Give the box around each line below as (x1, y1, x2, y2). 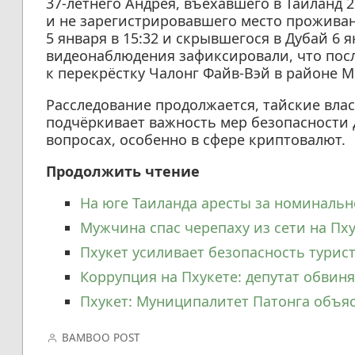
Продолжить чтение (45, 162, 200, 181)
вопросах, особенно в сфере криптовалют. (45, 130, 345, 150)
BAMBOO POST (62, 330, 141, 345)
